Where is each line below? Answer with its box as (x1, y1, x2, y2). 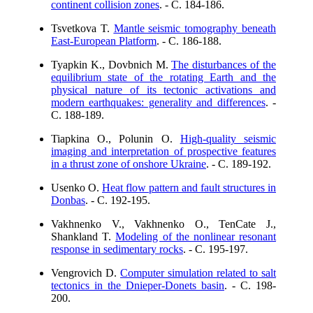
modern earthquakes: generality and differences (51, 96, 265, 108)
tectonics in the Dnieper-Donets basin (51, 279, 224, 291)
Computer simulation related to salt (120, 267, 276, 279)
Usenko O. (51, 182, 102, 194)
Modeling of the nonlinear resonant (115, 231, 277, 242)
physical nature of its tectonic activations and (51, 84, 276, 96)
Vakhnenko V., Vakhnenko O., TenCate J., (51, 218, 276, 230)
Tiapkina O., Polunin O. (51, 133, 180, 145)
